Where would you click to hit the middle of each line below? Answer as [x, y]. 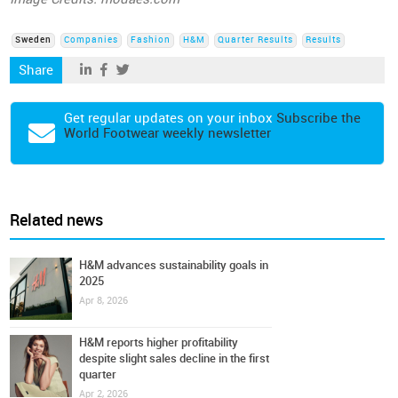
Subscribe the [319, 118]
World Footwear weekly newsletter [168, 133]
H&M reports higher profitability [159, 342]
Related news [57, 220]
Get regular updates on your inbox [171, 118]
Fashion [151, 40]
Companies [92, 40]
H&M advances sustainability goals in [174, 265]
